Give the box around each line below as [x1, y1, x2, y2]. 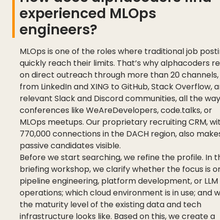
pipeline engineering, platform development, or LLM [20, 175, 218, 187]
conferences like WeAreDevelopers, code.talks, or [20, 104, 212, 116]
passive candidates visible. [20, 139, 121, 151]
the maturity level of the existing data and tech [20, 198, 201, 210]
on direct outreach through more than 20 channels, [20, 69, 219, 81]
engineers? [20, 20, 97, 39]
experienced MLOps [20, 3, 156, 23]
